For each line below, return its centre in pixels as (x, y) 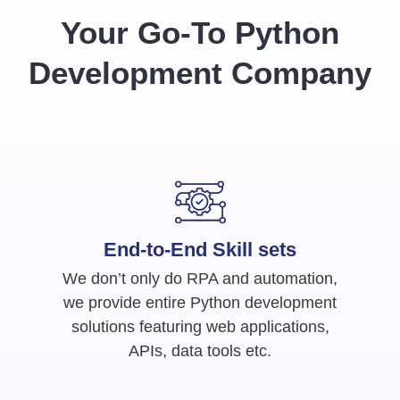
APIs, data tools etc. (200, 350)
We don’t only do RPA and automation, (200, 278)
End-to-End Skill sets (200, 249)
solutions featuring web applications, (200, 326)
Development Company (200, 72)
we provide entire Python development (200, 302)
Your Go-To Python (200, 32)
